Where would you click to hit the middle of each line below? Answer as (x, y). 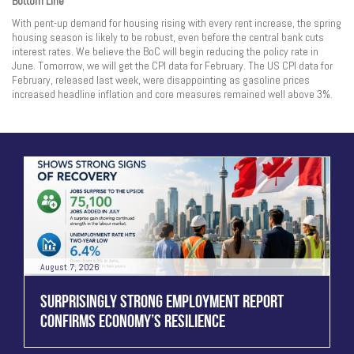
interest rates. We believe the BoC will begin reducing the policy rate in (165, 52)
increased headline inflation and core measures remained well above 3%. (173, 94)
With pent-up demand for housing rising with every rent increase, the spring (177, 23)
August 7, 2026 (70, 267)
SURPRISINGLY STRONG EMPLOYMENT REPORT (162, 301)
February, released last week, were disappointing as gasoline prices (161, 80)
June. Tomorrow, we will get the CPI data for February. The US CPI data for (172, 66)
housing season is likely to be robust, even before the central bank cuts (168, 38)
